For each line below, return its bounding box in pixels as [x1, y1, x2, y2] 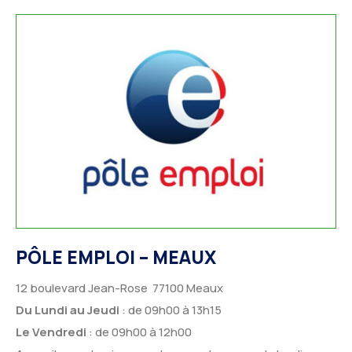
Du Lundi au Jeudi [16, 302, 119, 319]
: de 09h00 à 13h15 [119, 302, 222, 319]
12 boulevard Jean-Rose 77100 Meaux [16, 280, 223, 297]
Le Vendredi [16, 324, 86, 341]
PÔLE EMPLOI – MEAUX [16, 244, 216, 269]
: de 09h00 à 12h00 [86, 324, 192, 341]
